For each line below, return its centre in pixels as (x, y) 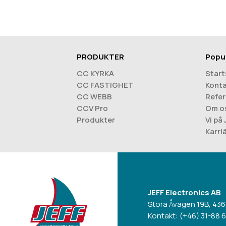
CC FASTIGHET (105, 85)
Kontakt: (164, 215)
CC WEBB (94, 96)
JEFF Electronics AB (184, 192)
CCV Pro (92, 108)
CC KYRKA (95, 73)
